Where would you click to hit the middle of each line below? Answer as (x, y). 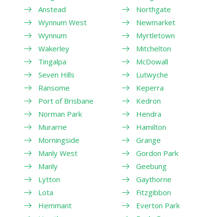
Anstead (52, 9)
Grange (148, 140)
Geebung (151, 166)
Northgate (153, 9)
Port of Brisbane (66, 101)
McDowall (152, 61)
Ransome (54, 87)
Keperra (150, 87)
